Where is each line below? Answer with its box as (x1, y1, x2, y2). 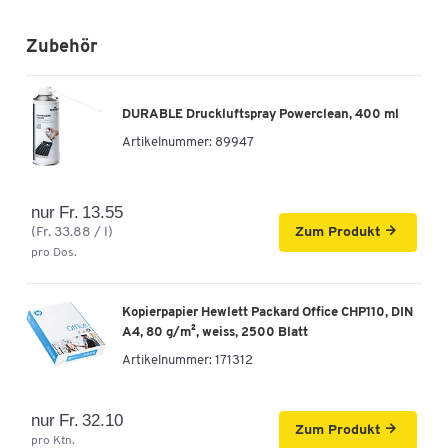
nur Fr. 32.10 (31, 410, 124, 430)
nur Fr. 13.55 (31, 202, 124, 222)
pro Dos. (31, 246, 77, 259)
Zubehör (26, 37, 98, 57)
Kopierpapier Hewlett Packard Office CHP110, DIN (122, 306, 413, 320)
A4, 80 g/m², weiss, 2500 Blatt (122, 326, 308, 340)
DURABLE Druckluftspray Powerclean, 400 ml (122, 108, 399, 122)
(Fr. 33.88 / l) (31, 224, 113, 240)
